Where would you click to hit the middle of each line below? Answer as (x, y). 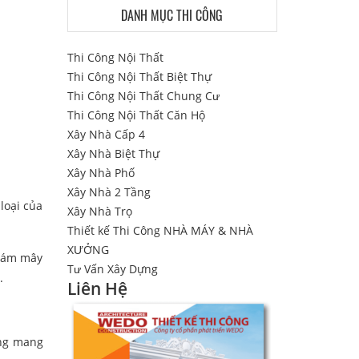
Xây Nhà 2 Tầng (109, 192)
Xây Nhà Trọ (99, 211)
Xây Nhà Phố (101, 173)
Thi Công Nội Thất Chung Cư (143, 96)
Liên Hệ (97, 288)
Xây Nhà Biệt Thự (113, 153)
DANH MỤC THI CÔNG (172, 15)
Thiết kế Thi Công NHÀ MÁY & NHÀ (160, 230)
